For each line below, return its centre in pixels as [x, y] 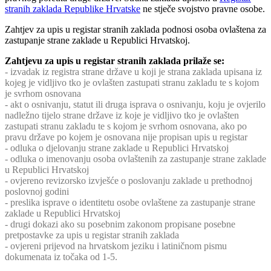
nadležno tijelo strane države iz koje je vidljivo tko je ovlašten [122, 116]
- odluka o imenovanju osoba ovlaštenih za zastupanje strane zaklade [135, 159]
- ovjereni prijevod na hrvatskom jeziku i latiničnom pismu [116, 246]
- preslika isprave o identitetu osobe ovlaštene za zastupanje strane [130, 203]
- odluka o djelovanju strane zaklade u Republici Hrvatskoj [117, 148]
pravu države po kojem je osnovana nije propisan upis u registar [126, 137]
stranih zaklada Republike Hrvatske [73, 9]
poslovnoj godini [37, 192]
